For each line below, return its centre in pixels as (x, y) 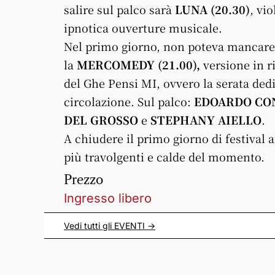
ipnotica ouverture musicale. (143, 28)
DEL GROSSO (103, 120)
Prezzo (83, 180)
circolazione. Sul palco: (129, 101)
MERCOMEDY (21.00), (138, 64)
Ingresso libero (108, 198)
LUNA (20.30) (212, 9)
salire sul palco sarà (119, 9)
